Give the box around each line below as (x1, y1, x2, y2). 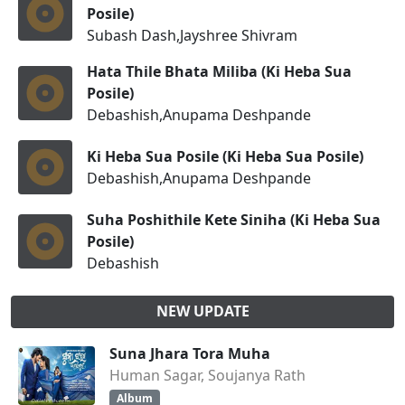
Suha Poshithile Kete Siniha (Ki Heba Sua (87, 210, 381, 230)
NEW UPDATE (155, 301, 250, 321)
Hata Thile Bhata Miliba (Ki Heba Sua (87, 61, 352, 81)
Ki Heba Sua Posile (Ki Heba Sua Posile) (87, 146, 363, 166)
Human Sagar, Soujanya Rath (109, 365, 306, 385)
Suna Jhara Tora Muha (109, 344, 270, 363)
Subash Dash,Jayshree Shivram (87, 25, 297, 45)
